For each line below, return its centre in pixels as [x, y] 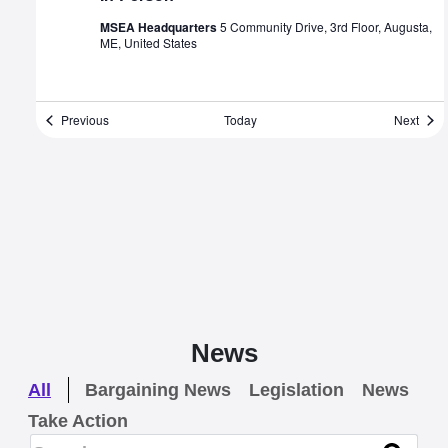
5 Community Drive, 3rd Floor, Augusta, [326, 27]
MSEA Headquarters [160, 27]
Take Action [78, 421]
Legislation [296, 390]
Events [126, 119]
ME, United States [148, 43]
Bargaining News [158, 390]
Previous [85, 120]
